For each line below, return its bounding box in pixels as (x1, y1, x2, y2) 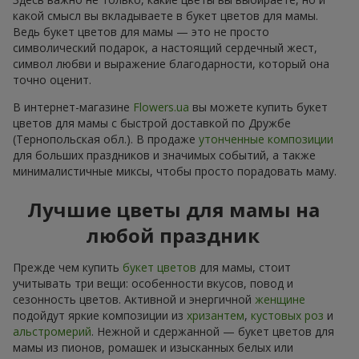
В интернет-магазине (13, 99, 133, 115)
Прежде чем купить (13, 259, 123, 275)
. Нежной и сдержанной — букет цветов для (91, 323, 334, 339)
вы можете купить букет (189, 99, 328, 115)
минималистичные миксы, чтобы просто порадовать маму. (13, 163, 337, 179)
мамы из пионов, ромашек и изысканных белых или (13, 339, 293, 355)
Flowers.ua (133, 99, 189, 115)
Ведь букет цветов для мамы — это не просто (13, 23, 269, 39)
